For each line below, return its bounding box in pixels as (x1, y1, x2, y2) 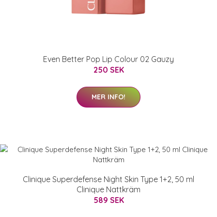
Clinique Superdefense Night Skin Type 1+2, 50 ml (23, 174, 194, 184)
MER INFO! (92, 92, 125, 101)
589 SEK (93, 195, 124, 205)
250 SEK (93, 64, 124, 75)
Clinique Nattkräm (77, 184, 140, 194)
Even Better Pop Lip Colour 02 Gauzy (43, 54, 174, 64)
